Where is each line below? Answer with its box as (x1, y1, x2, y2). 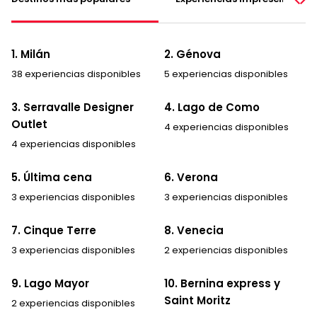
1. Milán (11, 46, 50, 62)
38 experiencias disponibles (11, 67, 141, 81)
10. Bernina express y (164, 275, 280, 291)
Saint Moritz (164, 292, 231, 308)
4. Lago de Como (164, 99, 260, 115)
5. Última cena (11, 169, 92, 185)
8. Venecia (164, 222, 224, 238)
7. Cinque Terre (11, 222, 96, 238)
